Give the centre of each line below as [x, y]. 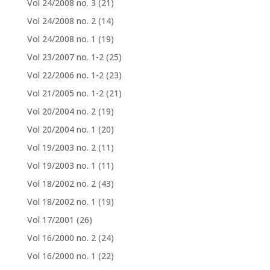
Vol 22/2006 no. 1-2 [65, 75]
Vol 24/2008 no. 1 [61, 39]
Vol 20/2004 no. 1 [61, 130]
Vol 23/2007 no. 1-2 [65, 57]
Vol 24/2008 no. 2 [61, 21]
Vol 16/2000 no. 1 [61, 256]
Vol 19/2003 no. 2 [61, 148]
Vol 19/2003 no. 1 [61, 166]
